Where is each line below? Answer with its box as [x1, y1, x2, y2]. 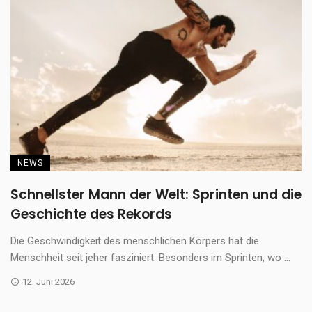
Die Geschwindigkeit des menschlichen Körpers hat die [10, 235, 259, 248]
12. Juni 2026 [22, 276, 75, 288]
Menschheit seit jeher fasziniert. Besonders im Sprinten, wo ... [10, 251, 290, 265]
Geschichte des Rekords [10, 205, 172, 224]
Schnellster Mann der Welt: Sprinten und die [10, 185, 302, 205]
